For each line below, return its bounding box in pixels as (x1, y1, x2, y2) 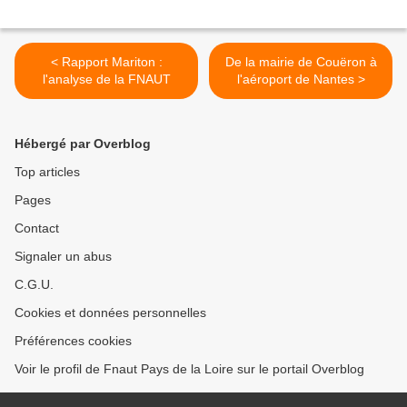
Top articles (15, 164, 80, 180)
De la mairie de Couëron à (224, 55, 377, 70)
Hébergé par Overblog (15, 136, 151, 152)
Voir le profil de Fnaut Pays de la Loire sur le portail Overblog (15, 362, 364, 377)
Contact (15, 221, 59, 236)
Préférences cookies (15, 333, 132, 349)
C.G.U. (15, 277, 54, 293)
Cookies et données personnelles (15, 305, 206, 321)
